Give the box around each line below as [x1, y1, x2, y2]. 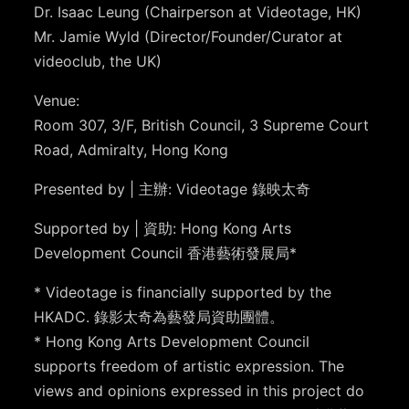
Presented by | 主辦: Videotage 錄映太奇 [34, 180, 311, 199]
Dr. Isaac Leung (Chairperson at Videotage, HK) [34, 3, 362, 22]
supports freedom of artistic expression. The [34, 357, 345, 376]
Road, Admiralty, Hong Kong [34, 141, 229, 160]
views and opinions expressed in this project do [34, 382, 365, 401]
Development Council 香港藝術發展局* [34, 244, 298, 263]
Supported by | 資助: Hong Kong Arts [34, 219, 292, 238]
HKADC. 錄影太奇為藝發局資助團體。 [34, 308, 285, 327]
